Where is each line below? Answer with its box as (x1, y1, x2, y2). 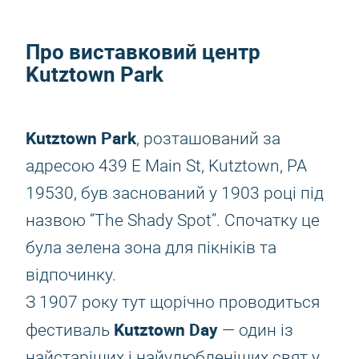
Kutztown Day (114, 318, 218, 341)
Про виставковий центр (26, 38, 260, 66)
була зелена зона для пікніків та (26, 238, 276, 257)
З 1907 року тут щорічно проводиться (26, 292, 320, 312)
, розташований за (136, 129, 280, 148)
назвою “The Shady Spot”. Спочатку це (26, 211, 320, 230)
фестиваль (26, 321, 114, 340)
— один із (218, 321, 293, 340)
